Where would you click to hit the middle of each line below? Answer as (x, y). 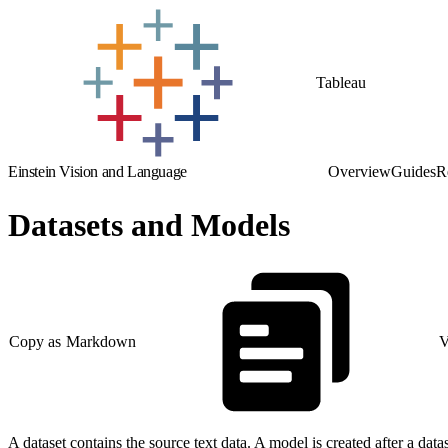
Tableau (341, 82)
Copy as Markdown (73, 342)
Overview (359, 171)
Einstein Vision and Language (97, 171)
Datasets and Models (149, 225)
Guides (413, 171)
